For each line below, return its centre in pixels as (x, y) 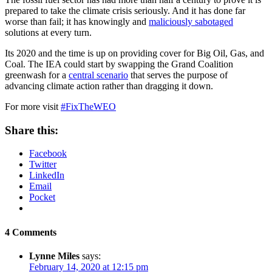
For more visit (33, 106)
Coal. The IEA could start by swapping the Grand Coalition (119, 64)
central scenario (98, 75)
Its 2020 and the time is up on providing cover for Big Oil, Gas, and (134, 53)
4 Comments (31, 232)
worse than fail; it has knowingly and (77, 21)
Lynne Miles (54, 256)
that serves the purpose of (178, 75)
